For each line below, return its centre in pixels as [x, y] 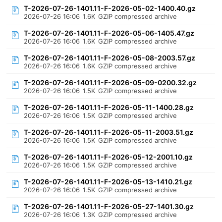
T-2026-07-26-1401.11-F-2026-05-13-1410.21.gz [108, 182]
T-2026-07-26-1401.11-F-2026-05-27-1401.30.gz [109, 206]
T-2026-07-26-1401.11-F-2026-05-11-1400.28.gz [109, 107]
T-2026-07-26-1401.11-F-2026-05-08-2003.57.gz [110, 58]
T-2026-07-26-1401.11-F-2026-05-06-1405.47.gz [109, 33]
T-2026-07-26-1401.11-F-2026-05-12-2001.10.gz [109, 157]
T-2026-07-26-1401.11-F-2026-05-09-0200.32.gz [111, 83]
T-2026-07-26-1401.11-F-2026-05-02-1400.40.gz [110, 8]
